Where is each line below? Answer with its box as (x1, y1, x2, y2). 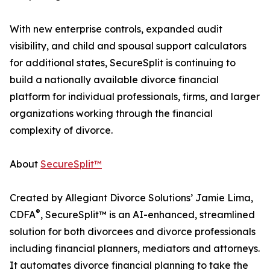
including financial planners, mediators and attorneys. (10, 242, 260, 255)
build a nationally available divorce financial (10, 74, 219, 86)
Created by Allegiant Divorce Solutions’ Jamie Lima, (10, 192, 253, 204)
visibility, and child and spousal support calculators (10, 40, 246, 52)
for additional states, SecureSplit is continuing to (10, 57, 236, 69)
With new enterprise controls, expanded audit (10, 23, 222, 36)
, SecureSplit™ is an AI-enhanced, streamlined (40, 209, 255, 221)
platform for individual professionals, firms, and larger (10, 90, 260, 103)
